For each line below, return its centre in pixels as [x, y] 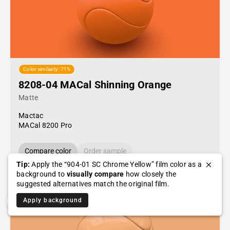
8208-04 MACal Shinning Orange [95, 85]
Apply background [53, 200]
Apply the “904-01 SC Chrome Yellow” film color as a [116, 164]
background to [42, 174]
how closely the [150, 174]
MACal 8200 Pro [45, 125]
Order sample [105, 151]
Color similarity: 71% [47, 69]
